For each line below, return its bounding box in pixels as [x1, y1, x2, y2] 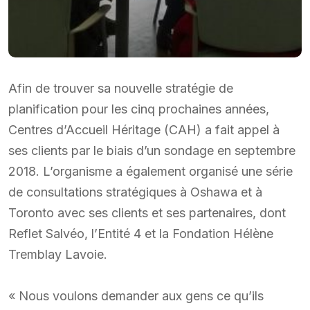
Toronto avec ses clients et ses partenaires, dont [8, 205, 286, 220]
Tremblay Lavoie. [8, 246, 107, 262]
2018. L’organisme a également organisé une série [8, 163, 293, 179]
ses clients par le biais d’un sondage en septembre [8, 143, 295, 158]
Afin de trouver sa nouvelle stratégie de [8, 80, 233, 95]
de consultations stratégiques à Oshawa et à [8, 184, 262, 199]
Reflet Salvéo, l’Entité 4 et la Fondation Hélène [8, 226, 273, 241]
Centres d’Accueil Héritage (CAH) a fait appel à [8, 122, 280, 137]
